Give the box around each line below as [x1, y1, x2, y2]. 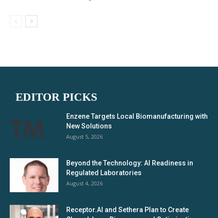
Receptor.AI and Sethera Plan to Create [66, 206, 189, 214]
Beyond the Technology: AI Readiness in [66, 159, 193, 167]
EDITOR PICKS [16, 91, 97, 103]
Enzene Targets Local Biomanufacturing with [66, 112, 208, 120]
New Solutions [66, 122, 112, 130]
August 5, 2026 [66, 133, 103, 140]
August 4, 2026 [66, 180, 103, 187]
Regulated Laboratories [66, 169, 142, 177]
